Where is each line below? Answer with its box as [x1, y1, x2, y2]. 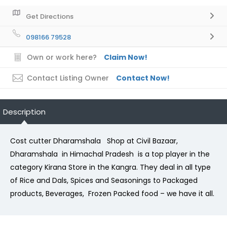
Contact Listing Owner [27, 72, 109, 83]
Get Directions [26, 11, 73, 21]
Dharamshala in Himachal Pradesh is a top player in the [10, 148, 210, 159]
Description [3, 106, 46, 117]
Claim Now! [104, 52, 147, 62]
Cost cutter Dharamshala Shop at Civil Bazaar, [10, 135, 178, 146]
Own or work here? [27, 52, 97, 62]
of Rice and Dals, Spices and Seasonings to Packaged [10, 175, 198, 185]
